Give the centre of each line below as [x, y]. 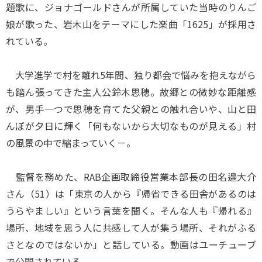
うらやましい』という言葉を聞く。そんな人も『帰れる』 [131, 211]
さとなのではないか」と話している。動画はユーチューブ [131, 244]
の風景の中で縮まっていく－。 [71, 143]
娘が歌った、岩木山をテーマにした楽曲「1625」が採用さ [131, 24]
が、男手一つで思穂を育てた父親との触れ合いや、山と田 [131, 109]
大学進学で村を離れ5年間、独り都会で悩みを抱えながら [131, 75]
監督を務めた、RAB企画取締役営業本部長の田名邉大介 [131, 177]
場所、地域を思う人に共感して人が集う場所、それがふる [131, 227]
